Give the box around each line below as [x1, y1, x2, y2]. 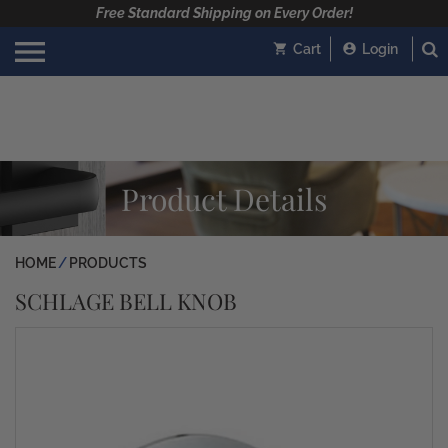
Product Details [121, 178, 327, 219]
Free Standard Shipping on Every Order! [95, 5, 353, 21]
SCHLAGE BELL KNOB [15, 286, 237, 316]
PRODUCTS [69, 255, 147, 271]
